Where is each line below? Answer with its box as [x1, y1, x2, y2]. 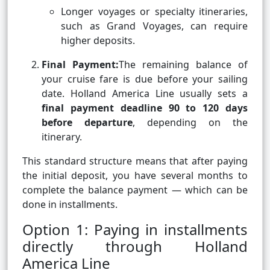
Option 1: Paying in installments [22, 219, 248, 240]
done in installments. [22, 198, 118, 212]
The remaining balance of [119, 58, 248, 72]
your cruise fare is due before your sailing [42, 72, 248, 86]
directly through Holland [22, 236, 248, 257]
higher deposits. [61, 34, 135, 48]
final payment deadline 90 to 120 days [42, 101, 248, 115]
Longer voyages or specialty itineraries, [61, 5, 248, 19]
